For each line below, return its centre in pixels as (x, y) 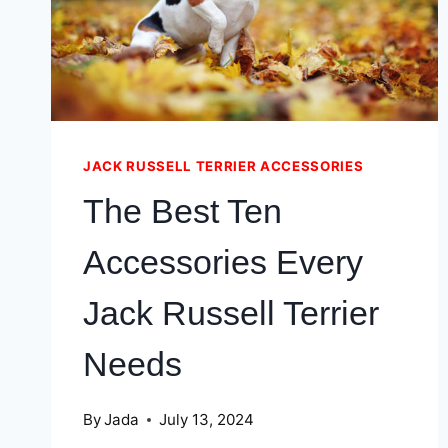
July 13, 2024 (207, 420)
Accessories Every (223, 261)
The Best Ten (182, 210)
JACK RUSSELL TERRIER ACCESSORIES (223, 166)
